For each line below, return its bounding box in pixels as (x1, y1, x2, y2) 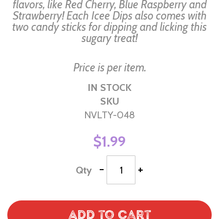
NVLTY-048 (84, 109, 135, 121)
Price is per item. (73, 61, 146, 74)
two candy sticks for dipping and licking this (12, 20, 207, 34)
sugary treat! (82, 31, 137, 45)
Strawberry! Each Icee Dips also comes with (12, 9, 207, 22)
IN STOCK (88, 82, 131, 93)
